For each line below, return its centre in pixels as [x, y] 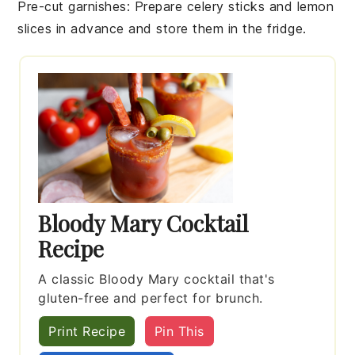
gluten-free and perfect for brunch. [151, 298]
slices [35, 28]
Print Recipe [87, 331]
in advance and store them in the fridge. [179, 28]
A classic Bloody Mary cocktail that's [157, 279]
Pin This [179, 331]
